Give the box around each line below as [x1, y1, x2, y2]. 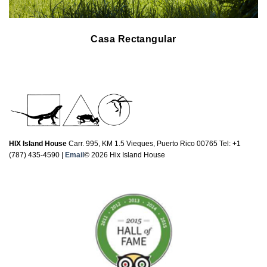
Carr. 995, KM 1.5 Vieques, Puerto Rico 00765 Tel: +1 [67, 139, 241, 148]
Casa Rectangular [91, 33, 176, 44]
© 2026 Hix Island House [84, 151, 165, 160]
